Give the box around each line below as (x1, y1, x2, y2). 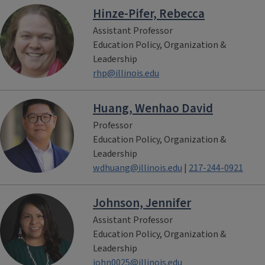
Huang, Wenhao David (93, 99, 213, 117)
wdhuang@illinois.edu (93, 161, 182, 174)
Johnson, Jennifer (93, 194, 191, 212)
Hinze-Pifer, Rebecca (93, 5, 205, 22)
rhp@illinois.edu (93, 67, 159, 80)
